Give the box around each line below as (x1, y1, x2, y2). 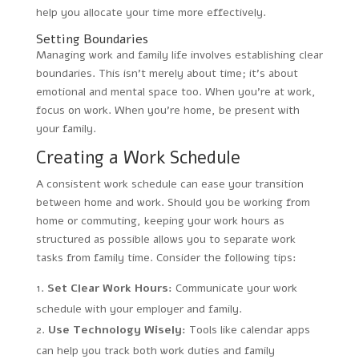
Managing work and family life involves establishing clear (35, 46, 323, 63)
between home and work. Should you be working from (35, 194, 310, 210)
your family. (35, 120, 96, 136)
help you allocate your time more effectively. (35, 4, 266, 20)
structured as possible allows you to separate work (35, 231, 296, 247)
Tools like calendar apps (185, 321, 310, 337)
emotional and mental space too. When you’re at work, (35, 83, 316, 99)
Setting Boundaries (35, 30, 148, 48)
